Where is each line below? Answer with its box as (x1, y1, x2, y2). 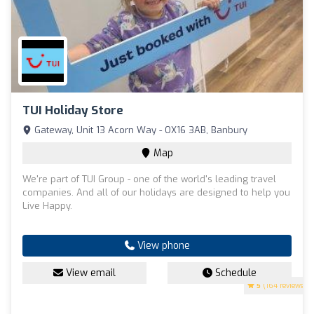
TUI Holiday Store (22, 102, 123, 118)
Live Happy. (22, 199, 72, 212)
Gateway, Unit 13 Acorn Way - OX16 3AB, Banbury (32, 123, 247, 136)
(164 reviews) (261, 280, 306, 290)
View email (63, 266, 116, 280)
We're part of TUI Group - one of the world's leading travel (22, 172, 276, 185)
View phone (134, 238, 190, 252)
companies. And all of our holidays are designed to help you (22, 186, 290, 198)
